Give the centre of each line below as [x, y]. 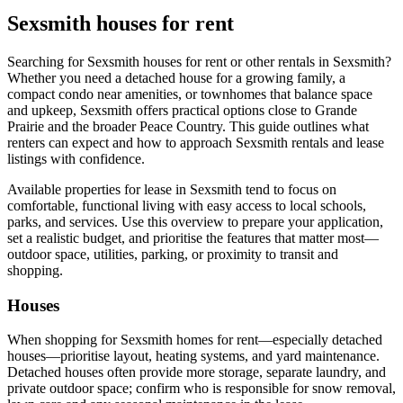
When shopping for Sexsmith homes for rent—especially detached [195, 340]
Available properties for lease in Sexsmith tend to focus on [172, 189]
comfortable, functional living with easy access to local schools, [187, 205]
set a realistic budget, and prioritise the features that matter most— [193, 237]
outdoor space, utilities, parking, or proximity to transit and [173, 254]
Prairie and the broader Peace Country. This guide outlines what [188, 126]
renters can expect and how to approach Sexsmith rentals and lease [196, 142]
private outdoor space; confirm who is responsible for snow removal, [201, 389]
